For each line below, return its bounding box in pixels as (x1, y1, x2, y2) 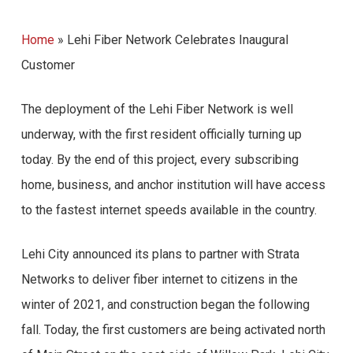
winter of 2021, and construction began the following (20, 297, 310, 312)
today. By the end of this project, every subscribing (20, 152, 299, 167)
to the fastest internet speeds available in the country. (20, 203, 317, 217)
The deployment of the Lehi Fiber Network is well (20, 102, 293, 117)
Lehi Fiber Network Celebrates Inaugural (66, 32, 288, 47)
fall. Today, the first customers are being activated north (20, 322, 325, 337)
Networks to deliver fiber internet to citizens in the (20, 272, 298, 287)
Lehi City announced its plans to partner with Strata (20, 247, 299, 262)
